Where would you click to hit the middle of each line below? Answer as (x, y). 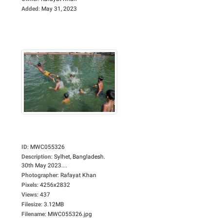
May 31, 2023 (59, 9)
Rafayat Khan (78, 175)
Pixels (29, 185)
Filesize (31, 204)
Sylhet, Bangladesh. (80, 156)
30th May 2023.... (44, 165)
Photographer (39, 175)
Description (36, 156)
